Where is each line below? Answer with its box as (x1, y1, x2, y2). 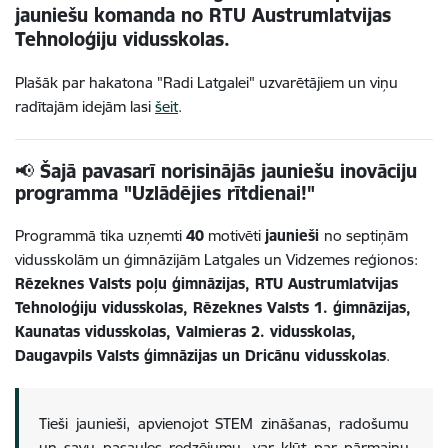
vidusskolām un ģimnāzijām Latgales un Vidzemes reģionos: (15, 250, 418, 270)
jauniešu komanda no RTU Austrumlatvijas (15, 3, 391, 28)
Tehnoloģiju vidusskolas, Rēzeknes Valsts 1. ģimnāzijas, (15, 298, 411, 318)
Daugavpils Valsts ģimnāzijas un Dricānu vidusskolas (15, 346, 386, 366)
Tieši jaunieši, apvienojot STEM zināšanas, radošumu (39, 414, 409, 434)
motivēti (204, 226, 265, 246)
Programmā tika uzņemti (15, 226, 186, 246)
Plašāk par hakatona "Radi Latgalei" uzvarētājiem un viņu (15, 73, 398, 93)
